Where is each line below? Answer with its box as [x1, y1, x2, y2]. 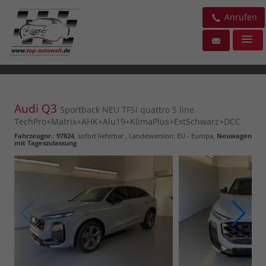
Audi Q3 [14, 100, 60, 116]
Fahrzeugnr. [14, 131, 53, 140]
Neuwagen [217, 131, 252, 140]
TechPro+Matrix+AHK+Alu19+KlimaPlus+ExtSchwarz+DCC [14, 115, 240, 127]
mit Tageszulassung [14, 138, 77, 147]
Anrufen [222, 11, 257, 23]
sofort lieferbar [78, 131, 123, 140]
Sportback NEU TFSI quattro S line [60, 103, 194, 115]
